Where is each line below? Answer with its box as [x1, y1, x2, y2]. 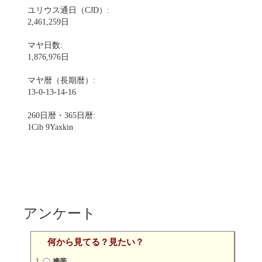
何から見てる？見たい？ [47, 235, 144, 249]
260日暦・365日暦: [27, 111, 95, 120]
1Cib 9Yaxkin [27, 123, 73, 132]
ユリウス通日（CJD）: [27, 6, 109, 15]
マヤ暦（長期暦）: [27, 76, 95, 85]
